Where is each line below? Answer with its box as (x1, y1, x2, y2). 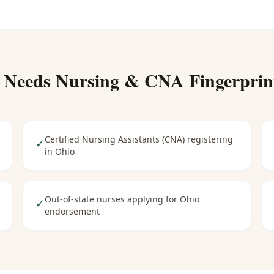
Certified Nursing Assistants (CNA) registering (45, 133, 234, 145)
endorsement (45, 206, 100, 217)
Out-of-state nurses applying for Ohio (45, 193, 200, 205)
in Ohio (45, 146, 75, 157)
